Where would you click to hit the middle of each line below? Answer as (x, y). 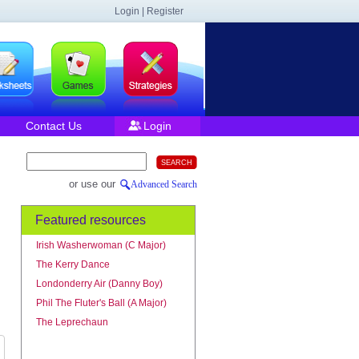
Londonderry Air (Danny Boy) (99, 284)
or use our (92, 184)
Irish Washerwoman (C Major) (101, 245)
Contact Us (54, 126)
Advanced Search (164, 184)
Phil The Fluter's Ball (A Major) (101, 303)
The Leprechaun (72, 322)
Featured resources (91, 220)
